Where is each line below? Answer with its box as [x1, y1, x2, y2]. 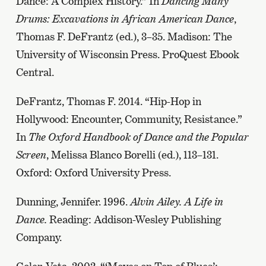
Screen [15, 148, 46, 161]
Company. [15, 230, 62, 243]
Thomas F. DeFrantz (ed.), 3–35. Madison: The [15, 30, 232, 43]
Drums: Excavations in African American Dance [15, 12, 234, 25]
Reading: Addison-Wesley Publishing [49, 213, 221, 226]
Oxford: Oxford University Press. [15, 166, 171, 179]
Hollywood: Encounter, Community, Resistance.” [15, 112, 242, 125]
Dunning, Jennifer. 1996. [15, 195, 130, 208]
